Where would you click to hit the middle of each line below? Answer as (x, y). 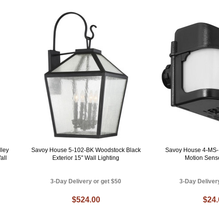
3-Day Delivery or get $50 (86, 181)
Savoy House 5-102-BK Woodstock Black (86, 150)
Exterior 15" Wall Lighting (86, 158)
